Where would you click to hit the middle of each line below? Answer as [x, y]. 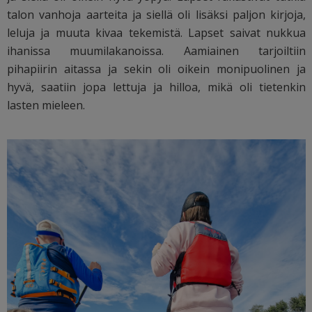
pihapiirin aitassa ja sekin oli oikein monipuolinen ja [157, 69]
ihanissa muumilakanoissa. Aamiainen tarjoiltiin [157, 50]
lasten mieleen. [46, 105]
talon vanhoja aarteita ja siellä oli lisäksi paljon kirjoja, [157, 14]
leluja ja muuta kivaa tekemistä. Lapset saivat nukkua [157, 32]
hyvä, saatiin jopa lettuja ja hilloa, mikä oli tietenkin [157, 87]
